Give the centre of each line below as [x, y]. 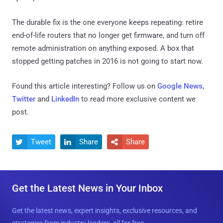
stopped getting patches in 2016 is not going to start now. [108, 61]
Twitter [24, 99]
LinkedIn [65, 99]
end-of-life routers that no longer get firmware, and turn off [108, 35]
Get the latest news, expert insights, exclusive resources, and [105, 210]
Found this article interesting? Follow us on [85, 86]
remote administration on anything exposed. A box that [103, 48]
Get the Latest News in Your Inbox [87, 188]
